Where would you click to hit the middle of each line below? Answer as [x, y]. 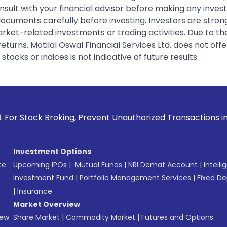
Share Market [36, 217]
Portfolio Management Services [135, 178]
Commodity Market [101, 217]
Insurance [35, 191]
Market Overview [47, 204]
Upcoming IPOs [40, 164]
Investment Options [52, 151]
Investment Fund [43, 178]
